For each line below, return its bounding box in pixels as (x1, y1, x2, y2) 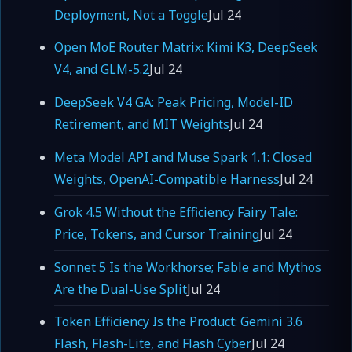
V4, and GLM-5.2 (54, 60, 149, 79)
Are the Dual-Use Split (54, 280, 187, 298)
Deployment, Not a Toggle (54, 5, 208, 24)
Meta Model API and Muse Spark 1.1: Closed (54, 148, 312, 166)
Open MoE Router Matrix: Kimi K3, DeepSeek (54, 38, 317, 57)
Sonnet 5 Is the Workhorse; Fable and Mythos (54, 258, 321, 276)
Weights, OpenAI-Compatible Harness (54, 170, 280, 188)
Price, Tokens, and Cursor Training (54, 225, 259, 243)
